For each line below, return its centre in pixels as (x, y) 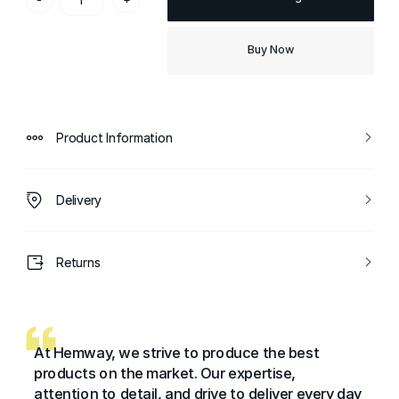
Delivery (79, 200)
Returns (78, 263)
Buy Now (271, 50)
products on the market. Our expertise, (165, 373)
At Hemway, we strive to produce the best (177, 353)
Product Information (114, 138)
